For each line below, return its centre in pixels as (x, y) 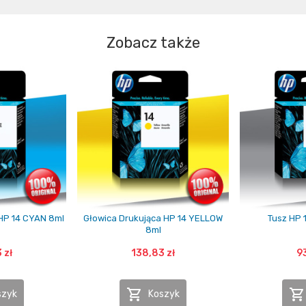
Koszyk (164, 294)
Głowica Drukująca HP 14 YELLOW (153, 218)
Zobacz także (153, 43)
